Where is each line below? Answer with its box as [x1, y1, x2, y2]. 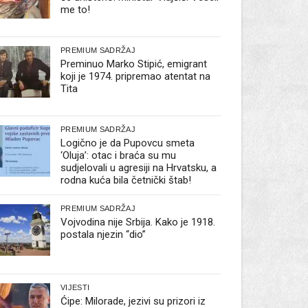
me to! [60, 3, 91, 16]
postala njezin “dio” [60, 228, 146, 241]
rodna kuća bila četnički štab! [60, 174, 192, 187]
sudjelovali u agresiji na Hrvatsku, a [60, 162, 217, 175]
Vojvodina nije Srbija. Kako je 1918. [60, 216, 216, 229]
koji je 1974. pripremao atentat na [60, 70, 211, 83]
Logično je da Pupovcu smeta [60, 137, 195, 150]
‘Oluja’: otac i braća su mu [60, 149, 177, 162]
